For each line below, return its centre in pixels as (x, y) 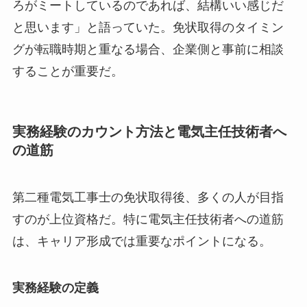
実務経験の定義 (55, 287)
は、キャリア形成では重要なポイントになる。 (142, 242)
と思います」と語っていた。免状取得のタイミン (148, 27)
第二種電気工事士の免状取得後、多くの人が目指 (148, 198)
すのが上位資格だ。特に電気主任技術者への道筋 (148, 220)
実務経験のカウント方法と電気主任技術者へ (149, 131)
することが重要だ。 (67, 71)
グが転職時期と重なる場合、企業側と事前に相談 (148, 49)
